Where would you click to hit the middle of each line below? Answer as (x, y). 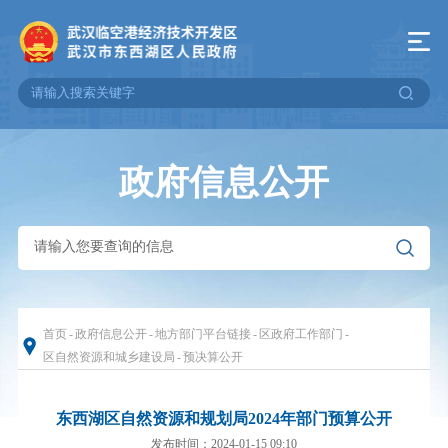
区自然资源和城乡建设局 (108, 356)
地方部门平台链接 (202, 333)
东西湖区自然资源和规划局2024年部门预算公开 (224, 418)
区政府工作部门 (300, 333)
